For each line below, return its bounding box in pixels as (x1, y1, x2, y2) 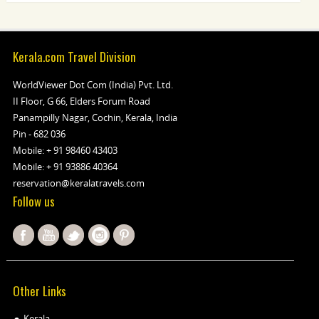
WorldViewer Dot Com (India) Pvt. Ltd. (12, 78, 173, 91)
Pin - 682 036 (12, 127, 66, 140)
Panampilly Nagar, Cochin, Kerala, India (12, 111, 177, 124)
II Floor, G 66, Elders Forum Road (12, 95, 150, 108)
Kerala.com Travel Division (12, 48, 136, 66)
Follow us (12, 192, 55, 210)
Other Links (12, 282, 66, 300)
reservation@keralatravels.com (12, 177, 145, 189)
